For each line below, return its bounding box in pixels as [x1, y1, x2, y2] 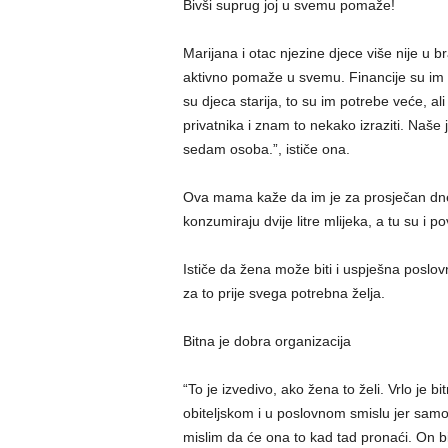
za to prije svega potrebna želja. [182, 285, 385, 301]
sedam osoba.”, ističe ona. [182, 141, 350, 157]
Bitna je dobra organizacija [182, 333, 351, 349]
